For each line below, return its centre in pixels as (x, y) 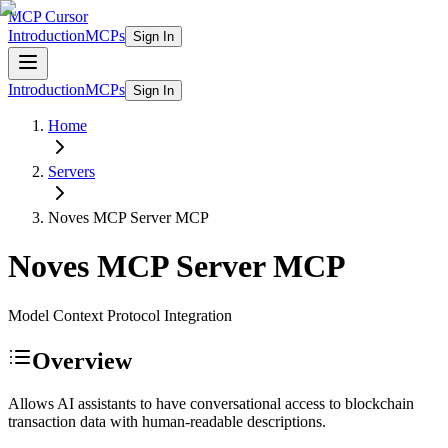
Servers (71, 171)
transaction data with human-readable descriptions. (167, 421)
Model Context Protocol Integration (120, 315)
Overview (82, 360)
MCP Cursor (48, 16)
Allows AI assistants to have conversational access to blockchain (211, 403)
